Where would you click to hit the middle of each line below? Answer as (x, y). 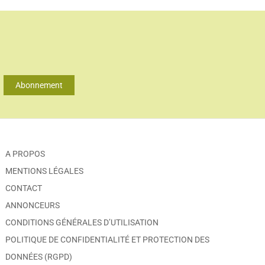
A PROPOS (25, 153)
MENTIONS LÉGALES (45, 171)
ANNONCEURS (33, 205)
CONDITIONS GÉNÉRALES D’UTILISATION (82, 222)
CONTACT (24, 188)
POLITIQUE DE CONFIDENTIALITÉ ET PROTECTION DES (108, 239)
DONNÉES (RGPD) (39, 256)
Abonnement (39, 85)
